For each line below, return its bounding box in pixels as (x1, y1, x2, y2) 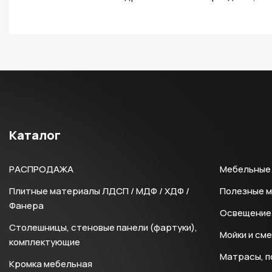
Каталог (9, 127, 61, 143)
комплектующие (9, 236, 80, 248)
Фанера (9, 199, 44, 212)
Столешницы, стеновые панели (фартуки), (9, 221, 197, 234)
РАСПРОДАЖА (9, 163, 73, 175)
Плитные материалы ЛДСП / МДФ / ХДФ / (9, 185, 189, 197)
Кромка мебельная (9, 257, 92, 270)
